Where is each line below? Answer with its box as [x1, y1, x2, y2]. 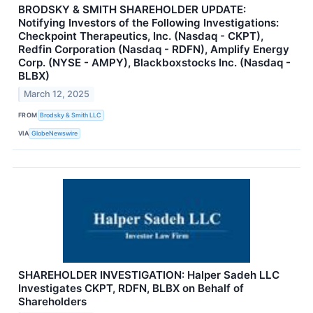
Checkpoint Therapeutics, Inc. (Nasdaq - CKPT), [18, 29, 263, 43]
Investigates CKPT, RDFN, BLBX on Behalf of [18, 282, 244, 296]
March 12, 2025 [24, 89, 90, 100]
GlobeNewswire [31, 129, 78, 137]
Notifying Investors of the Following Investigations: [18, 16, 279, 30]
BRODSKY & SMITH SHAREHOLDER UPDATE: [18, 3, 246, 17]
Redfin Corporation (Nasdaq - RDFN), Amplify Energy [18, 43, 289, 57]
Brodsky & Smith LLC [40, 110, 102, 119]
